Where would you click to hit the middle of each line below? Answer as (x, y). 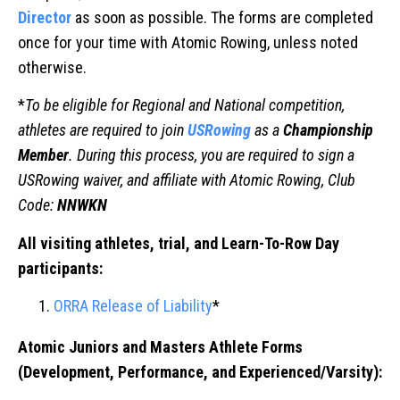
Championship (328, 130)
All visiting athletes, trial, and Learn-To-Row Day (179, 243)
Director (45, 17)
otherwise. (52, 67)
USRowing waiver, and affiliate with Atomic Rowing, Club (187, 180)
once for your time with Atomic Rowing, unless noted (188, 42)
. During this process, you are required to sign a (212, 155)
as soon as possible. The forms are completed (224, 17)
